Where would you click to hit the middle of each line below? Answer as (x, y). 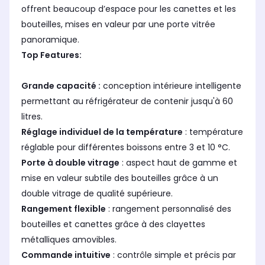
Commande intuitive (66, 255)
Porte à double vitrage (70, 163)
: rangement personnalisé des (169, 209)
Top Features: (51, 55)
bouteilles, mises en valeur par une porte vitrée (118, 25)
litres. (32, 117)
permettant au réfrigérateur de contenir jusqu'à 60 (127, 101)
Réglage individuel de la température (102, 132)
